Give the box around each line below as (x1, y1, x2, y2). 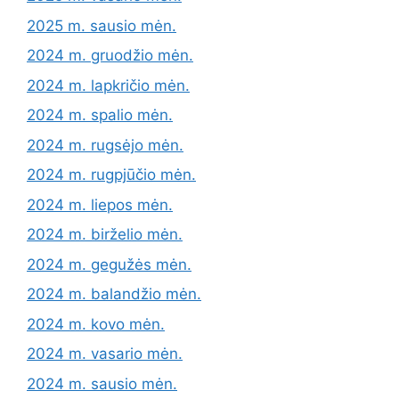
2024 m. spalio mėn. (27, 106, 173, 124)
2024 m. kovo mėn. (27, 314, 165, 333)
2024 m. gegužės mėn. (27, 255, 191, 273)
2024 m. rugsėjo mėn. (27, 135, 183, 154)
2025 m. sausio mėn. (27, 16, 176, 35)
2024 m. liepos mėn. (27, 195, 173, 214)
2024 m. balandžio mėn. (27, 285, 201, 303)
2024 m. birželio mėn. (27, 225, 183, 243)
